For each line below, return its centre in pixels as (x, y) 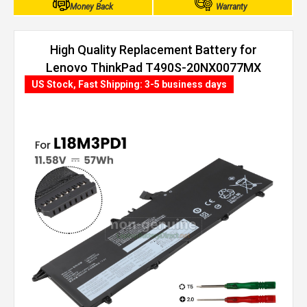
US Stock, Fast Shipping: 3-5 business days (129, 84)
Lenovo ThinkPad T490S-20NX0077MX (153, 67)
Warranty (231, 7)
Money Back (91, 7)
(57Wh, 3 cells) (153, 85)
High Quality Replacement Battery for (153, 50)
